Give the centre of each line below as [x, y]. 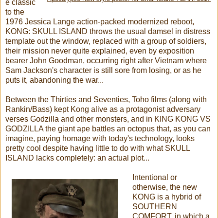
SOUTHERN [154, 206]
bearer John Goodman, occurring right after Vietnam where [106, 60]
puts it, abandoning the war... [54, 80]
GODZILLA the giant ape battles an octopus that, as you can [108, 128]
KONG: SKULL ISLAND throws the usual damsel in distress [108, 31]
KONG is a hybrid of [166, 197]
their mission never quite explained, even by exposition [100, 51]
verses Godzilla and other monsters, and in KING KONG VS [108, 119]
